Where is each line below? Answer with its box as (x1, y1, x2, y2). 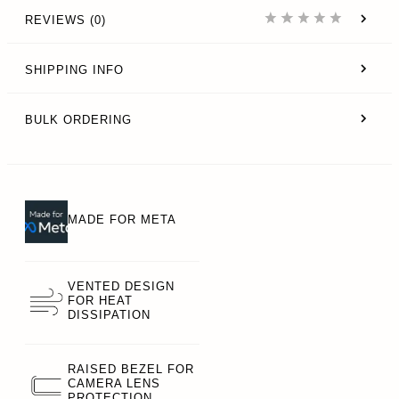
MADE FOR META (68, 213, 176, 226)
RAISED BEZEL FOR (68, 362, 194, 376)
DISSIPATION (68, 308, 151, 322)
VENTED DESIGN (68, 280, 175, 293)
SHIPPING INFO (25, 62, 124, 77)
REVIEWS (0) (25, 12, 106, 27)
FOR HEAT (68, 294, 133, 307)
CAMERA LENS (68, 377, 160, 390)
